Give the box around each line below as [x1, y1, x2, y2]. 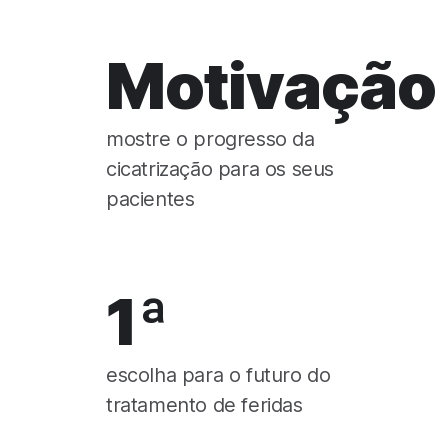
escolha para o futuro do [106, 363, 331, 387]
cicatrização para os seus [106, 157, 335, 181]
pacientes [106, 187, 195, 211]
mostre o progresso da [106, 127, 315, 151]
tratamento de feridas [106, 393, 303, 417]
